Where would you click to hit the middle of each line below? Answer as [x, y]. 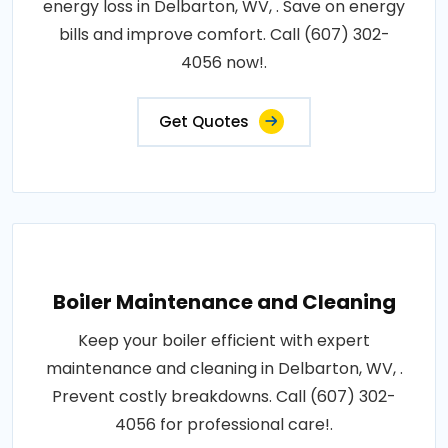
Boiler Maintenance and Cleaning [224, 301]
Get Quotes [204, 121]
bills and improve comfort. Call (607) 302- [224, 34]
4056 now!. [224, 62]
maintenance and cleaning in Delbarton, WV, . [224, 368]
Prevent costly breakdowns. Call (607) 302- [224, 396]
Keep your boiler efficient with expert [224, 340]
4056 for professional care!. [224, 424]
